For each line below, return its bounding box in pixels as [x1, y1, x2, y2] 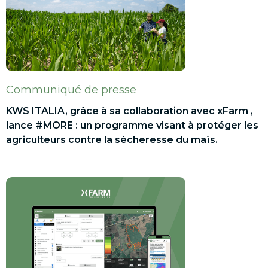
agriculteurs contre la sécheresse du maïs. [6, 133, 218, 145]
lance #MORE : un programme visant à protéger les [6, 119, 258, 131]
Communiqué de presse [6, 83, 136, 96]
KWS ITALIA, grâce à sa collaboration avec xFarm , [6, 105, 253, 117]
